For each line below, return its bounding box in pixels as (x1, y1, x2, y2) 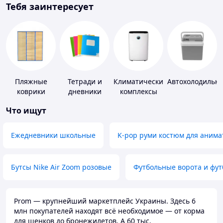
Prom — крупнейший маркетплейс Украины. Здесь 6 (14, 196, 196, 206)
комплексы (119, 87, 157, 97)
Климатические (113, 77, 167, 87)
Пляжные (14, 77, 47, 87)
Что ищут (6, 105, 46, 116)
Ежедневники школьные (11, 130, 96, 140)
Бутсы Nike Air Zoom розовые (11, 162, 111, 172)
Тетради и (67, 77, 102, 87)
